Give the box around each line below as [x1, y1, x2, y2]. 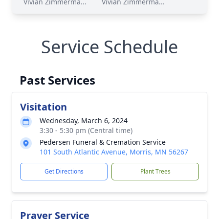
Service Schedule [41, 35, 178, 59]
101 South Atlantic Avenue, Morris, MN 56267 [40, 147, 188, 156]
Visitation [20, 100, 67, 113]
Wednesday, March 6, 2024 [40, 116, 128, 125]
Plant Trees [140, 167, 171, 175]
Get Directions [44, 167, 84, 175]
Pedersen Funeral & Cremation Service [40, 137, 166, 147]
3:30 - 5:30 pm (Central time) [40, 126, 132, 135]
